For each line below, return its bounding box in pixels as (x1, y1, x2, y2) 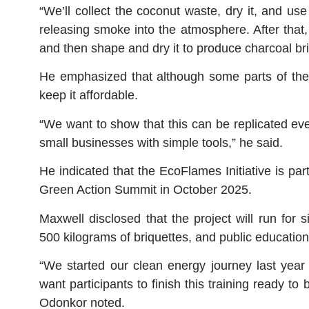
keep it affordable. (39, 88, 138, 103)
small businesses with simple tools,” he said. (39, 135, 283, 150)
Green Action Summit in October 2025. (39, 183, 252, 197)
